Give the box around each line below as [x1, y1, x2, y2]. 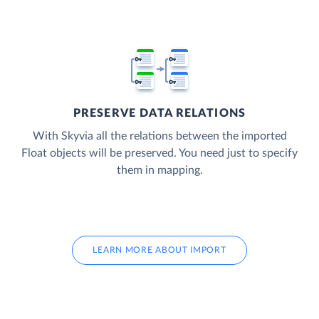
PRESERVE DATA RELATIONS [73, 108, 246, 120]
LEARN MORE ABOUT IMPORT [93, 246, 226, 255]
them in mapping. [116, 164, 203, 177]
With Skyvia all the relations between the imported [32, 130, 287, 142]
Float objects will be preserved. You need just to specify [21, 147, 298, 159]
